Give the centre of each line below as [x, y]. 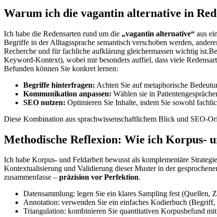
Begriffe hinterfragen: [59, 85]
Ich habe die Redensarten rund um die [63, 33]
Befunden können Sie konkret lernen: [61, 68]
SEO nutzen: [44, 102]
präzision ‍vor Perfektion [99, 177]
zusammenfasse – [31, 177]
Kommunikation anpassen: [67, 93]
